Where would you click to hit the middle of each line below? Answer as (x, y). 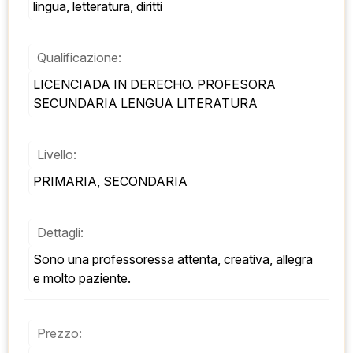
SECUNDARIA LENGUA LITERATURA (145, 104)
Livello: (57, 155)
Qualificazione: (79, 58)
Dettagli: (60, 233)
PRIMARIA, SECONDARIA (110, 182)
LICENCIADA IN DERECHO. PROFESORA (154, 85)
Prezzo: (59, 334)
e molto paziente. (82, 279)
